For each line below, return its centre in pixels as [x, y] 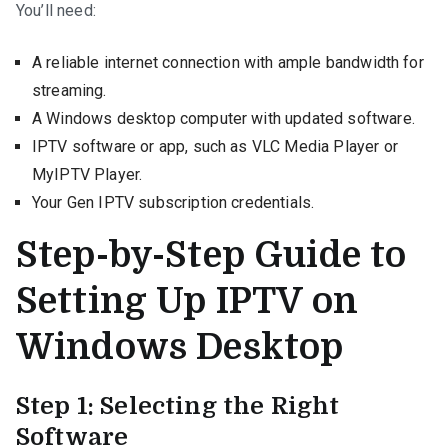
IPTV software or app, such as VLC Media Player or [215, 146]
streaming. [69, 90]
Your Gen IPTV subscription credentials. [173, 202]
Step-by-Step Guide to [211, 255]
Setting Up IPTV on [187, 301]
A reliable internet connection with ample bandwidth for [228, 62]
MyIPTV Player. [87, 174]
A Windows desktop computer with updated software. [223, 118]
